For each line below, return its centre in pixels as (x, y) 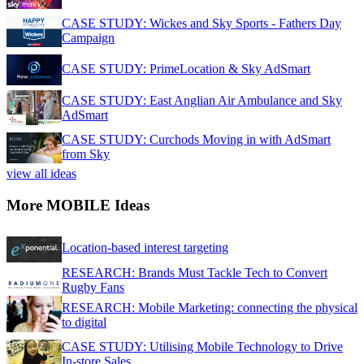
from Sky (86, 154)
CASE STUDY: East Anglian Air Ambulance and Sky (202, 101)
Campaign (88, 38)
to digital (84, 322)
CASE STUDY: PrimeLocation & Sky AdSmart (186, 69)
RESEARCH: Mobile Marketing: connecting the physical (210, 307)
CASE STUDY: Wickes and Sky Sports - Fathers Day (201, 24)
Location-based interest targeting (145, 247)
